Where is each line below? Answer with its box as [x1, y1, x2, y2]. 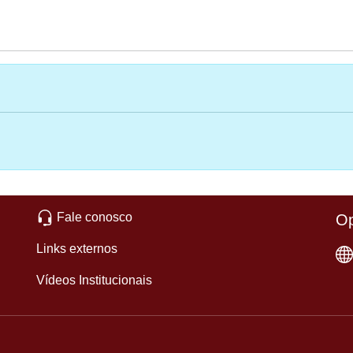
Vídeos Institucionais [36, 273, 152, 287]
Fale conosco [57, 210, 132, 224]
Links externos [36, 242, 117, 255]
